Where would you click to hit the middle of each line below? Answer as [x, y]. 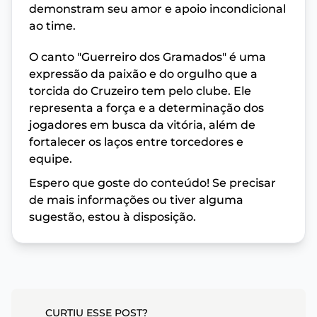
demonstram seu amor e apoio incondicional [157, 8]
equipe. [51, 158]
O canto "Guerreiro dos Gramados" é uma [148, 57]
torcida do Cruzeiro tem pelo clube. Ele [140, 91]
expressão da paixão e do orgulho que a [143, 74]
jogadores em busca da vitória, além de [142, 125]
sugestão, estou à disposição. [113, 217]
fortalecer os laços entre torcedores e [136, 142]
